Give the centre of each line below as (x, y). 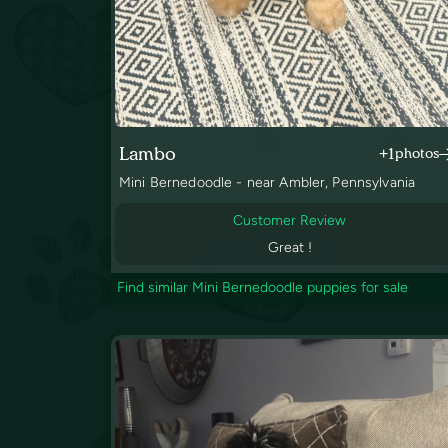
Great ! (289, 248)
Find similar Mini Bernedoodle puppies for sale (262, 288)
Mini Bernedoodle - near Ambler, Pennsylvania (267, 183)
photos (416, 154)
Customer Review (290, 221)
